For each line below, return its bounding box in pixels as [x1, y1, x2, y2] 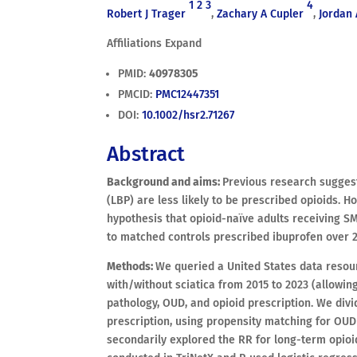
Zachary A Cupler [217, 7, 304, 22]
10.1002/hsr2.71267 [142, 108, 235, 123]
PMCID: [118, 88, 156, 102]
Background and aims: [107, 175, 223, 190]
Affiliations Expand [107, 37, 202, 51]
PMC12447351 [155, 88, 220, 102]
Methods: [107, 260, 156, 274]
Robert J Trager [107, 7, 186, 22]
